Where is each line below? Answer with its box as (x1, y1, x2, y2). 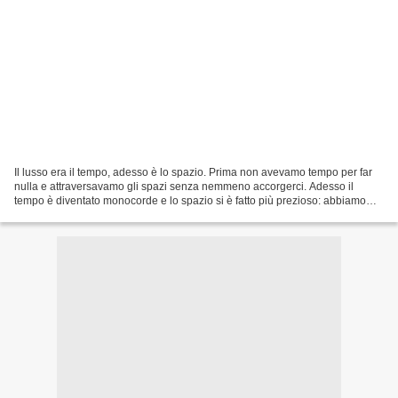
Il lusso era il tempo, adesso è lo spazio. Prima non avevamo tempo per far (14, 165, 372, 179)
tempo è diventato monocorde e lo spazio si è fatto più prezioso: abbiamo (14, 194, 366, 207)
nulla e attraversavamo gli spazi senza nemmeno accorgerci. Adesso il (14, 179, 354, 193)
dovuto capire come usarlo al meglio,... (14, 208, 200, 221)
